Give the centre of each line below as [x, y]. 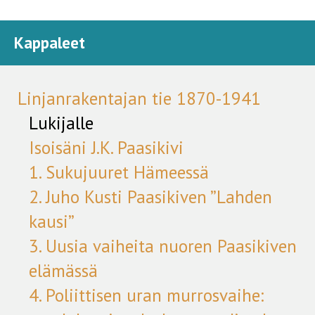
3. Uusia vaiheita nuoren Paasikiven [163, 246]
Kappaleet [50, 43]
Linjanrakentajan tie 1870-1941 [140, 98]
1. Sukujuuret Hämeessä [119, 172]
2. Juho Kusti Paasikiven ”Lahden [151, 197]
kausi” [52, 221]
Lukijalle [62, 123]
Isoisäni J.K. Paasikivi [107, 148]
